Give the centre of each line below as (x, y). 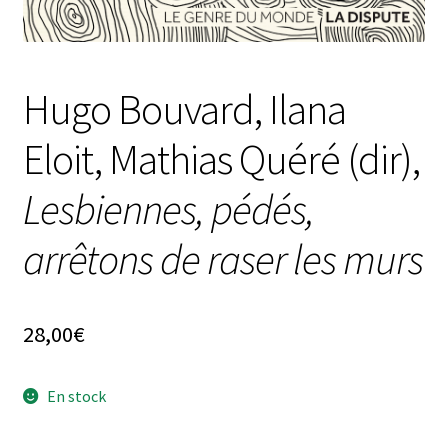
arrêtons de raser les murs (222, 259)
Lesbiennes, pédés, (168, 209)
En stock (77, 396)
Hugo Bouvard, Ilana (184, 109)
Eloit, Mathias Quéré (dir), (221, 159)
